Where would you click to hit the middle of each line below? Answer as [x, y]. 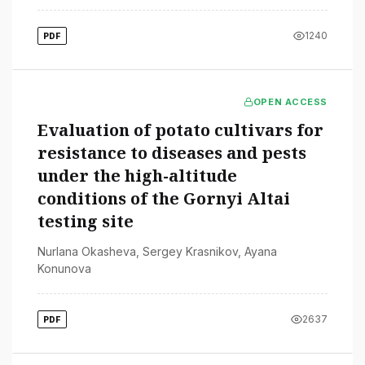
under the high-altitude [137, 175]
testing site [86, 221]
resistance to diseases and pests [172, 152]
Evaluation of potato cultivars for [180, 130]
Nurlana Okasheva [87, 251]
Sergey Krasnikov [190, 251]
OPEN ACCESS [290, 101]
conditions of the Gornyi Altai [164, 198]
